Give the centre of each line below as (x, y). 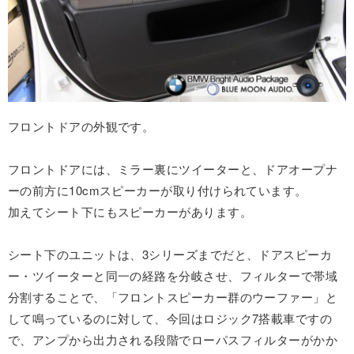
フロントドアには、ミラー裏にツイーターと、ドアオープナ (173, 168)
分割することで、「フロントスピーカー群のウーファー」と (173, 296)
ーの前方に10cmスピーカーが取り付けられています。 (158, 190)
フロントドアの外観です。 (81, 126)
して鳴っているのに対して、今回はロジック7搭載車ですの (170, 318)
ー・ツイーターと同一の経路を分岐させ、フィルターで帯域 (173, 275)
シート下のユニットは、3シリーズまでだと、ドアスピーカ (170, 254)
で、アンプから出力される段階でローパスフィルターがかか (173, 339)
